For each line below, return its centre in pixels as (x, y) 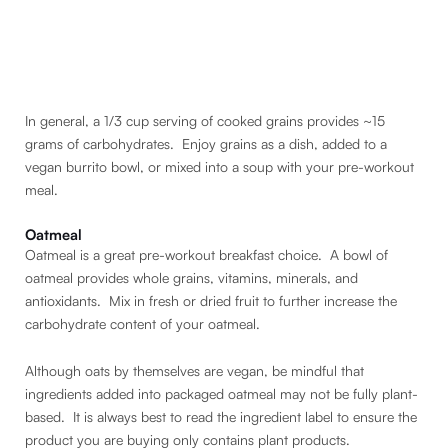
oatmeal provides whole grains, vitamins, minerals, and (191, 277)
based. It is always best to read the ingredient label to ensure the (221, 417)
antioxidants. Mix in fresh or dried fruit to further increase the (211, 300)
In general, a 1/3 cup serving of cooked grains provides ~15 (205, 121)
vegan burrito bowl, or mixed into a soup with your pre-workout (219, 167)
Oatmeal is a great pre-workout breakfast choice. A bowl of (206, 254)
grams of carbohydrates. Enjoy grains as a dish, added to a (206, 144)
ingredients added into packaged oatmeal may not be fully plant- (221, 394)
